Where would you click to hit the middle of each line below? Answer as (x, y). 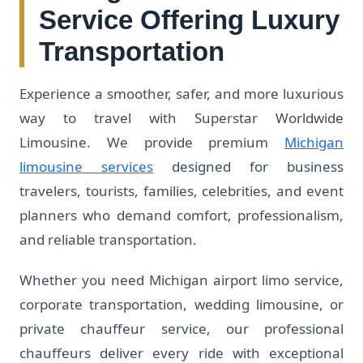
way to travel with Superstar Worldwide (181, 118)
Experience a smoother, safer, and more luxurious (181, 94)
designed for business (248, 167)
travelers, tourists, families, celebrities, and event (181, 191)
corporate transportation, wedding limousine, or (181, 304)
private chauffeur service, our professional (181, 329)
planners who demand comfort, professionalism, (181, 215)
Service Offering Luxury (189, 20)
